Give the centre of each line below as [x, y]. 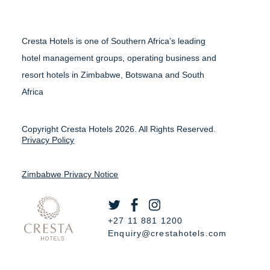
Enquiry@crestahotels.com [168, 234]
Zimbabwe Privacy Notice [70, 174]
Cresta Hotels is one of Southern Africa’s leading [114, 41]
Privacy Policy [48, 140]
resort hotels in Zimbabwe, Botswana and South [113, 75]
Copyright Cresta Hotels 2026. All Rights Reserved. [119, 129]
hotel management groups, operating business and [119, 58]
